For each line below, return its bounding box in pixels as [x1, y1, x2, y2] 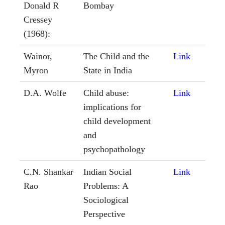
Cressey [24, 15, 52, 25]
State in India [83, 65, 132, 76]
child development [83, 116, 151, 127]
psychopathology [83, 144, 145, 155]
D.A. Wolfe [24, 88, 66, 98]
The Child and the [83, 51, 149, 62]
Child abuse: [83, 88, 129, 98]
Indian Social [83, 167, 132, 177]
